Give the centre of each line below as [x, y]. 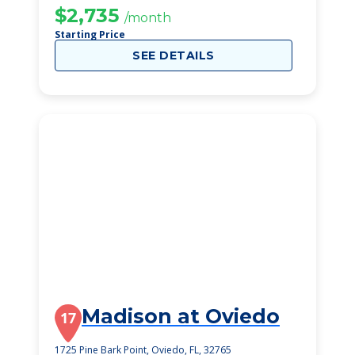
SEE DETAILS [174, 55]
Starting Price [90, 34]
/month [148, 18]
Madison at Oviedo [181, 316]
